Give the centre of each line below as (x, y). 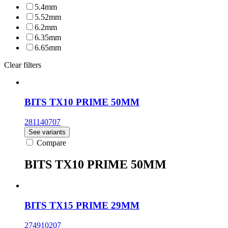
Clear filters (23, 65)
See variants (47, 132)
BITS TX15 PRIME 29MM (82, 206)
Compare (51, 142)
